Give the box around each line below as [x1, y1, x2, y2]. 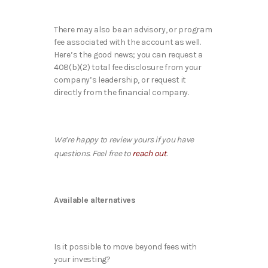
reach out [132, 148, 166, 159]
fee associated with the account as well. [54, 36, 201, 47]
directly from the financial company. [54, 87, 191, 98]
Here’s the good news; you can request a [54, 49, 203, 60]
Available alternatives [54, 194, 136, 205]
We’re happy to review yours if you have [54, 135, 194, 145]
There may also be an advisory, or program [54, 24, 212, 35]
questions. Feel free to [54, 148, 133, 159]
